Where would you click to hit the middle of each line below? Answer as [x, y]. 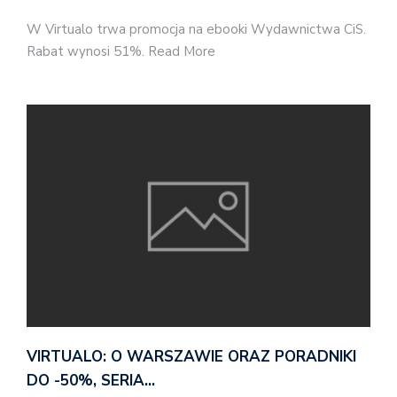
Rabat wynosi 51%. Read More [121, 51]
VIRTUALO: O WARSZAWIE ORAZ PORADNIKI [191, 357]
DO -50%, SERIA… [91, 381]
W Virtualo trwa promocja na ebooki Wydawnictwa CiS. [196, 29]
